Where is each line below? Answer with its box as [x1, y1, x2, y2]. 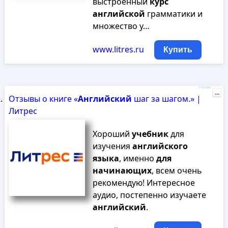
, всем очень [151, 165, 202, 176]
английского [132, 140, 188, 152]
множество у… [92, 20, 150, 32]
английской [92, 8, 145, 19]
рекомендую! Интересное [92, 177, 195, 188]
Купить [163, 45, 192, 54]
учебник [131, 128, 168, 139]
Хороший [92, 128, 132, 139]
